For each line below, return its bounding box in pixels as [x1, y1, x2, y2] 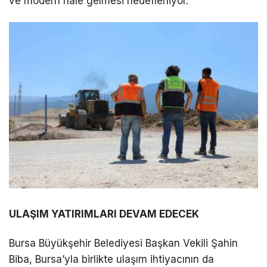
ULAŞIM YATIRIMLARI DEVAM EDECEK [9, 207, 199, 220]
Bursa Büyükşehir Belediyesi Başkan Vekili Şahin [9, 237, 238, 250]
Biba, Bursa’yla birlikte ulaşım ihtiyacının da [9, 253, 214, 266]
